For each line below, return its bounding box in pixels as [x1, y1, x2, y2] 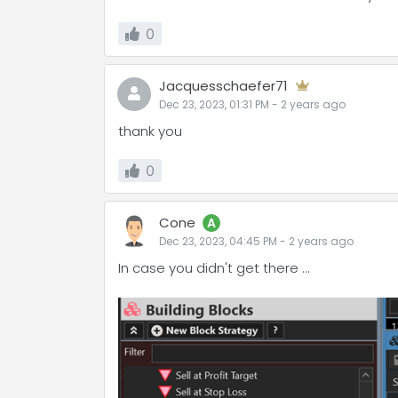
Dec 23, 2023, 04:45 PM [159, 234, 277, 249]
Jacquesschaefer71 [159, 76, 288, 95]
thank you [118, 122, 182, 140]
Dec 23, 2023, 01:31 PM [159, 97, 269, 112]
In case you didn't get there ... [118, 259, 310, 277]
